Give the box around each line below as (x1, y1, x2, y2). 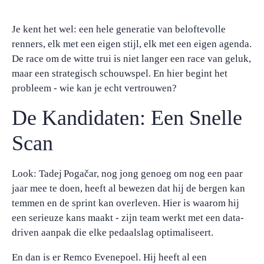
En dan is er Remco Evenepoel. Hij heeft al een (12, 252, 207, 263)
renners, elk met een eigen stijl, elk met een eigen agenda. (12, 38, 252, 49)
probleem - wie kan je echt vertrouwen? (12, 82, 177, 94)
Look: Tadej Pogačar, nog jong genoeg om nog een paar (12, 168, 243, 179)
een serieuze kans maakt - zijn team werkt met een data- (12, 212, 244, 223)
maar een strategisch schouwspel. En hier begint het (12, 68, 227, 79)
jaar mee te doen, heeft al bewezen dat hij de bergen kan (12, 183, 245, 194)
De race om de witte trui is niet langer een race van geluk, (12, 53, 251, 64)
